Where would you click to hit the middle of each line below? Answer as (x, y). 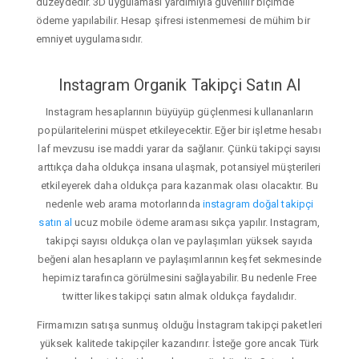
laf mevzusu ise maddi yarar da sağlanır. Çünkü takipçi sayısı (179, 149)
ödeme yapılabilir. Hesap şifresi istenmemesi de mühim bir (173, 20)
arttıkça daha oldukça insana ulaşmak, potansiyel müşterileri (179, 167)
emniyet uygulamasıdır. (90, 38)
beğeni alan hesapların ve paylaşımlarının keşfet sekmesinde (179, 260)
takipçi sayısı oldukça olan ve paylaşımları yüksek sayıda (179, 241)
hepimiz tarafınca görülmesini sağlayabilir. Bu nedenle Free (179, 278)
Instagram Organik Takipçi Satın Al (179, 85)
